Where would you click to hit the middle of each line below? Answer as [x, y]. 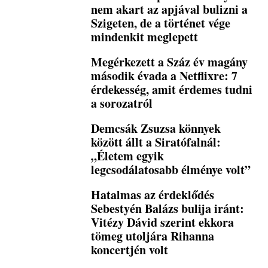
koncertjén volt [130, 250]
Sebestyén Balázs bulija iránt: [168, 209]
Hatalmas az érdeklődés [153, 195]
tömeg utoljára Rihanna [153, 236]
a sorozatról [122, 103]
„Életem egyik [128, 156]
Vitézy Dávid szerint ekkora [163, 223]
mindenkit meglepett [145, 37]
